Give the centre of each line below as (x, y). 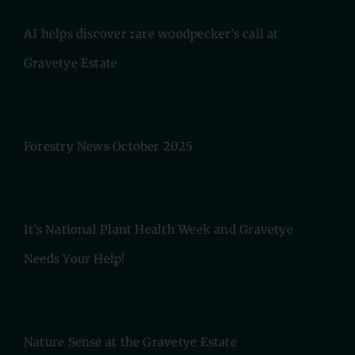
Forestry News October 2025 (108, 147)
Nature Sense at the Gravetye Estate (130, 342)
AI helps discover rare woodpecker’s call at (151, 34)
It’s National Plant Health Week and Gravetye (158, 230)
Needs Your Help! (74, 259)
